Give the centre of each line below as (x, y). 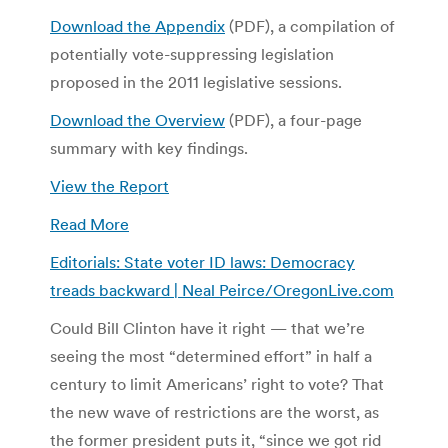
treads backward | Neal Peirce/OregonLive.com (222, 289)
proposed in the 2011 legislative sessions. (196, 81)
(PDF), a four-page (293, 119)
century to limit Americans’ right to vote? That (217, 383)
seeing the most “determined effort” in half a (211, 355)
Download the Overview (137, 119)
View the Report (109, 185)
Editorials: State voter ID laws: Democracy (202, 261)
